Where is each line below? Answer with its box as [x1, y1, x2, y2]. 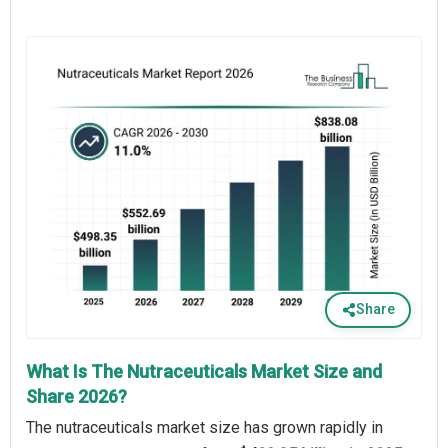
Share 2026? [26, 385, 127, 407]
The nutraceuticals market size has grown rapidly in [26, 417, 383, 437]
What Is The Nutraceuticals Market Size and [26, 360, 382, 382]
